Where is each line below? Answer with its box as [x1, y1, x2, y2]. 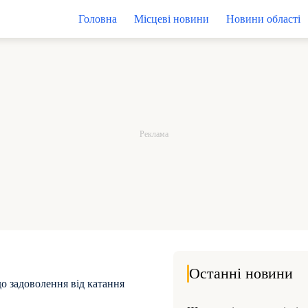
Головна [78, 12, 117, 25]
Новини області [225, 12, 300, 25]
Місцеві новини [133, 12, 209, 25]
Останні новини [189, 265, 293, 282]
